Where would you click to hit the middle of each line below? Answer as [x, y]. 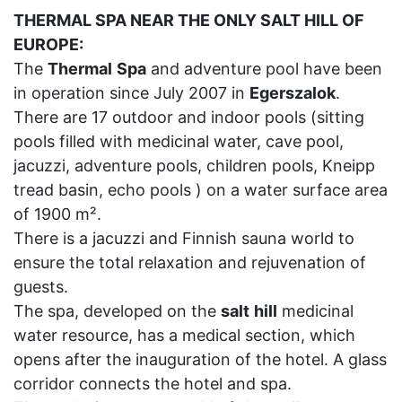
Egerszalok [293, 93]
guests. [41, 287]
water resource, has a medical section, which [184, 335]
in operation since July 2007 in [131, 93]
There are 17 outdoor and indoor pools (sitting [189, 117]
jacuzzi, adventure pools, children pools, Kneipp [194, 166]
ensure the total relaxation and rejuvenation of [190, 262]
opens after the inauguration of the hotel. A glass [200, 359]
